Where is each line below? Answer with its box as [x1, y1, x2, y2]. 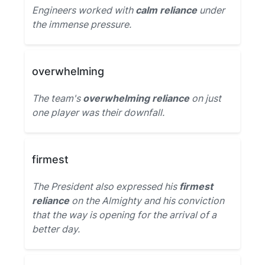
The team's [32, 92, 83, 104]
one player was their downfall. [32, 106, 164, 118]
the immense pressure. [32, 18, 131, 30]
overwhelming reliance [83, 92, 189, 104]
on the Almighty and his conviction [69, 195, 224, 206]
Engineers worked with [32, 4, 135, 16]
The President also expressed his [32, 180, 179, 192]
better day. [32, 223, 80, 235]
